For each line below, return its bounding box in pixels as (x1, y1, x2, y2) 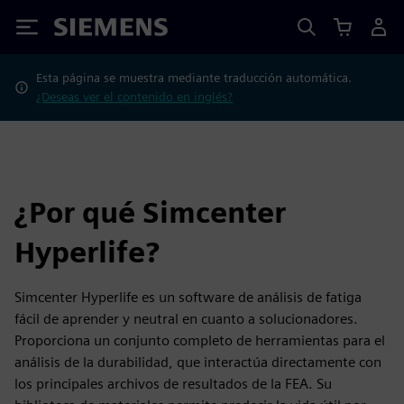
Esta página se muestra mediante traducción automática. (36, 70, 353, 85)
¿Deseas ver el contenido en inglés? (36, 89, 234, 104)
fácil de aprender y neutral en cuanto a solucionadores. (14, 310, 358, 327)
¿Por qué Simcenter (14, 195, 286, 230)
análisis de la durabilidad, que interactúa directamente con (14, 353, 381, 371)
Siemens (54, 21, 114, 40)
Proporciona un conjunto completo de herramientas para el (14, 332, 385, 349)
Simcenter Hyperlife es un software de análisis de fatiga (14, 289, 362, 306)
